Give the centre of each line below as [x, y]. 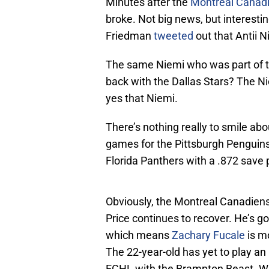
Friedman [130, 36]
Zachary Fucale [208, 235]
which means [139, 235]
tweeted [174, 36]
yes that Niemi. [142, 98]
